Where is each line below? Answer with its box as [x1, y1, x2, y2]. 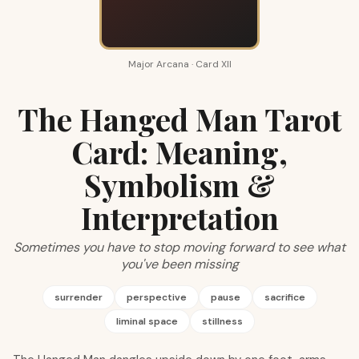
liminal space [116, 315, 178, 328]
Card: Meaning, [71, 131, 288, 172]
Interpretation [80, 197, 279, 238]
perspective [126, 291, 187, 304]
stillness [202, 315, 243, 328]
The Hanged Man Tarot [18, 99, 341, 139]
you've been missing [120, 256, 239, 272]
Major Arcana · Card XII [127, 58, 232, 71]
